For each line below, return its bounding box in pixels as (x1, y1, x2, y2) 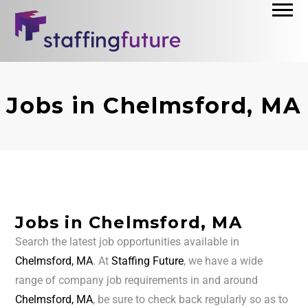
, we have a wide (184, 254, 263, 268)
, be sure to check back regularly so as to (93, 293, 289, 307)
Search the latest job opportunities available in (15, 235, 240, 249)
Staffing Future (111, 254, 184, 268)
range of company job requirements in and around (15, 274, 258, 287)
